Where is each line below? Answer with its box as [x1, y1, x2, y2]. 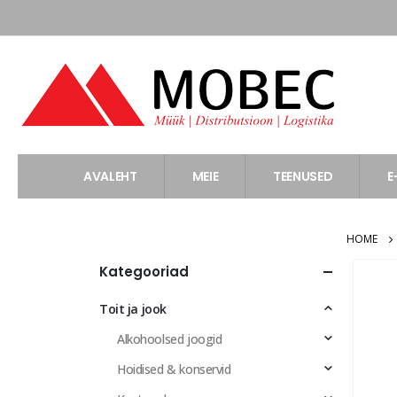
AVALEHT [83, 167, 137, 185]
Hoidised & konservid [117, 361, 231, 378]
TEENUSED [273, 167, 333, 185]
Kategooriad [99, 262, 189, 281]
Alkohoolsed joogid [117, 331, 222, 347]
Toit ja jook [99, 300, 167, 317]
